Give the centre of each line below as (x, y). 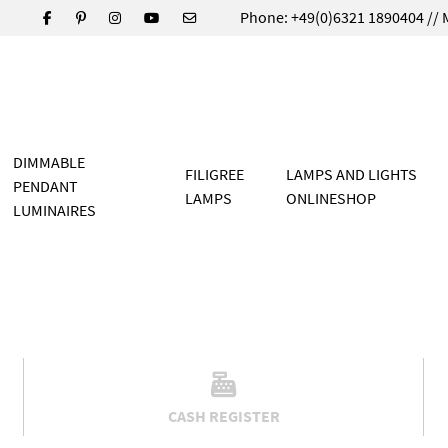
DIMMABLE (49, 161)
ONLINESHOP (330, 197)
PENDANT (46, 185)
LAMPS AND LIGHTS (351, 173)
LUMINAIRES (55, 209)
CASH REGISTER (223, 415)
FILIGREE (214, 173)
